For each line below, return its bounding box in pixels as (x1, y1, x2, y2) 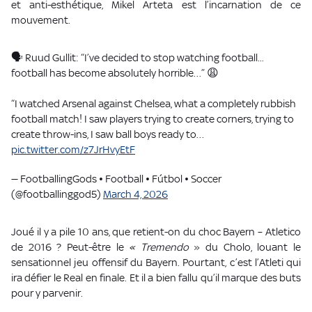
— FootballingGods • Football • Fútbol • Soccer (11, 173, 221, 185)
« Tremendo (129, 241, 194, 253)
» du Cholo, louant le (194, 241, 302, 253)
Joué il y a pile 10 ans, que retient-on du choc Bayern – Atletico (11, 226, 301, 238)
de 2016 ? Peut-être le (11, 241, 130, 253)
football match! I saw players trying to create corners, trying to (11, 113, 294, 125)
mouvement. (11, 14, 70, 26)
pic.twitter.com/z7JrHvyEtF (11, 143, 135, 156)
